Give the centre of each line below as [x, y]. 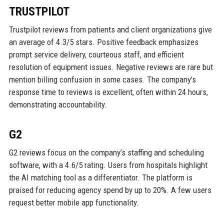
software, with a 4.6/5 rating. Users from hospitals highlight [108, 165]
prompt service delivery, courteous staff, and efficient [96, 54]
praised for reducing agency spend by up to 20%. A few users [110, 190]
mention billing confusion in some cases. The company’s [102, 79]
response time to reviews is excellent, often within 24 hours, [108, 92]
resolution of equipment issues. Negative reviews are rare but [111, 67]
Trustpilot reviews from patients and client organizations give [110, 29]
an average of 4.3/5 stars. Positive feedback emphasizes [103, 42]
